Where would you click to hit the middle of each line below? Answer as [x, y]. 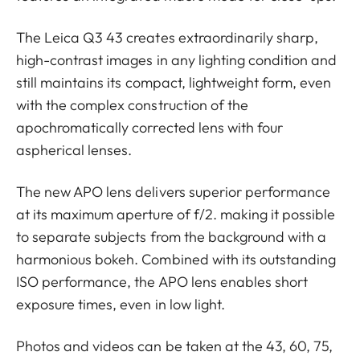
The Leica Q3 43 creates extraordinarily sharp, [168, 37]
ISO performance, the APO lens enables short [162, 282]
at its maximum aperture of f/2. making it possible [176, 214]
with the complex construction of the [132, 105]
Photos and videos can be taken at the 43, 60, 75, [175, 346]
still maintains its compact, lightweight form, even [174, 82]
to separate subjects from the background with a [172, 237]
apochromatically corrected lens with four [150, 127]
